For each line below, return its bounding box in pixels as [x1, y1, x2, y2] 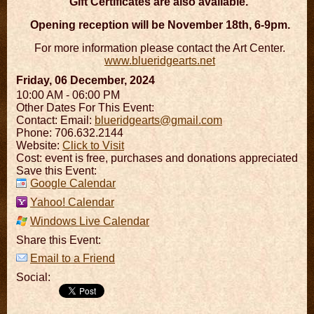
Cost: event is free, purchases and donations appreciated [16, 151, 298, 164]
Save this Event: [16, 164, 97, 177]
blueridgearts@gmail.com [95, 114, 222, 126]
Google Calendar [30, 177, 116, 189]
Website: [16, 139, 62, 151]
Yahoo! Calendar [30, 196, 114, 208]
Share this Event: [16, 233, 101, 246]
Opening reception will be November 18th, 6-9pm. [29, 18, 290, 31]
